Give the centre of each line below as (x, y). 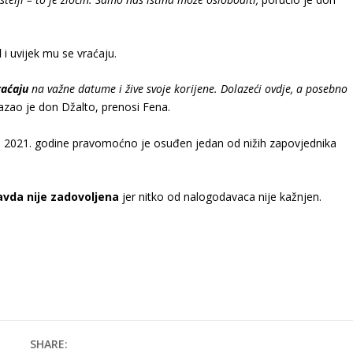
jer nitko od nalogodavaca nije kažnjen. (221, 197)
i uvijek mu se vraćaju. (59, 53)
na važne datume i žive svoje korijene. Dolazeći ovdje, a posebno (188, 89)
